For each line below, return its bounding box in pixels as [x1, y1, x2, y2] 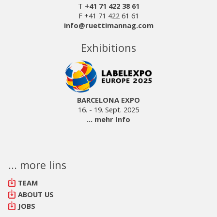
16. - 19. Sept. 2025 [78, 105, 139, 115]
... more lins [8, 158, 66, 172]
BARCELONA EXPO [77, 95, 140, 105]
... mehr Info [87, 114, 130, 124]
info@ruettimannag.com [63, 20, 154, 31]
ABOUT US [17, 189, 54, 200]
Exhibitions [81, 41, 136, 55]
